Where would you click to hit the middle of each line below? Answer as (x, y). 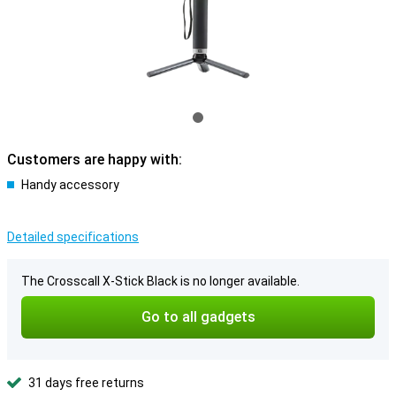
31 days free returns (86, 383)
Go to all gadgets (198, 317)
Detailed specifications (73, 237)
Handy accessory (70, 185)
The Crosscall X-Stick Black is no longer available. (160, 281)
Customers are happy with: (95, 160)
